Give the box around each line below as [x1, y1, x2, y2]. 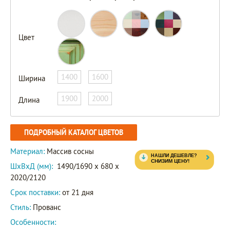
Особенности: [10, 217, 56, 227]
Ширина [18, 73, 45, 84]
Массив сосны [47, 146, 94, 157]
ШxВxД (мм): [10, 161, 53, 171]
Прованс [31, 202, 61, 213]
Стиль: [10, 202, 31, 213]
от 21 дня [60, 187, 93, 198]
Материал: [10, 146, 47, 157]
